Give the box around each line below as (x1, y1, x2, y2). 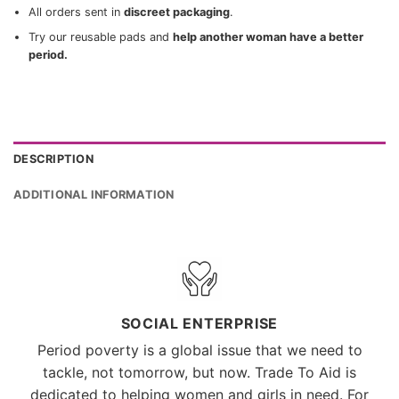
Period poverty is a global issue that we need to (37, 340, 362, 359)
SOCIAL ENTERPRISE (120, 313, 279, 332)
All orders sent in (28, 5, 124, 20)
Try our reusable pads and (28, 30, 173, 45)
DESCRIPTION (13, 151, 94, 166)
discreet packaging (123, 5, 230, 20)
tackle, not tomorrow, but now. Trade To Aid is (43, 362, 356, 381)
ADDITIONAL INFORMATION (13, 187, 175, 201)
